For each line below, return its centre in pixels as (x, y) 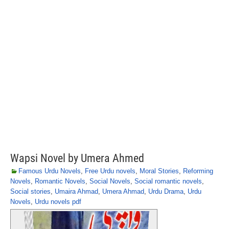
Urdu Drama (166, 191)
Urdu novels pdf (58, 202)
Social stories (30, 191)
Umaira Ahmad (76, 191)
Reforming (198, 171)
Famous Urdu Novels (50, 171)
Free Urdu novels (110, 171)
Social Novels (110, 181)
